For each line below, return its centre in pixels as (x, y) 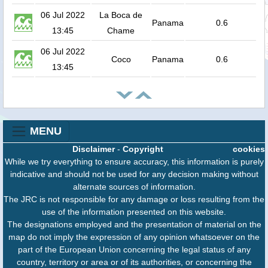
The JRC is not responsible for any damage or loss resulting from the (134, 200)
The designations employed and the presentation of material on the (134, 225)
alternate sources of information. (134, 187)
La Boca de (121, 15)
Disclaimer (94, 149)
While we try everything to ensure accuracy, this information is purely (134, 162)
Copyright (143, 149)
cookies (249, 149)
